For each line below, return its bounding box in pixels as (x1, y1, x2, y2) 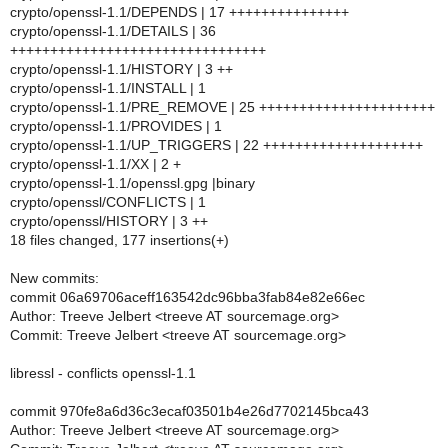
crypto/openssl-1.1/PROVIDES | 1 (10, 118, 222, 134)
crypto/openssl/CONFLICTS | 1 (10, 194, 206, 210)
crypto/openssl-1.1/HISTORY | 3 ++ (10, 61, 233, 77)
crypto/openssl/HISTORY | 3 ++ (10, 213, 208, 229)
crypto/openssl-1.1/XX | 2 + (10, 156, 181, 172)
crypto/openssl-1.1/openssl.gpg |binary (10, 175, 255, 191)
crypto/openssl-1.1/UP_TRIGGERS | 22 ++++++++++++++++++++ (10, 137, 423, 153)
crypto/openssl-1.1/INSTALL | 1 (10, 80, 206, 96)
